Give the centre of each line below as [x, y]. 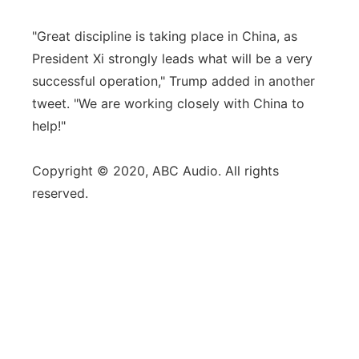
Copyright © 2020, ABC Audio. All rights [155, 171]
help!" [49, 126]
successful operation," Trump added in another [173, 81]
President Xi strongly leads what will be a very [172, 58]
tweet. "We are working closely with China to [168, 103]
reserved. [60, 193]
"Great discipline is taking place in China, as [165, 36]
